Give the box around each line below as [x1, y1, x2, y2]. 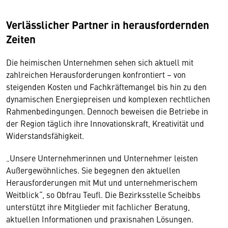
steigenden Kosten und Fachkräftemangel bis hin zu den [6, 81, 207, 92]
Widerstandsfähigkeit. [6, 130, 84, 141]
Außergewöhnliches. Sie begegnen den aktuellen [6, 164, 180, 176]
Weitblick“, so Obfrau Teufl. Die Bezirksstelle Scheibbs [6, 189, 201, 200]
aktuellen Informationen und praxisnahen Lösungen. [6, 213, 193, 224]
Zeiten [6, 31, 36, 46]
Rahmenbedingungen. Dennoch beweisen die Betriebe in [6, 105, 208, 117]
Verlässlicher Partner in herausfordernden [6, 17, 209, 32]
